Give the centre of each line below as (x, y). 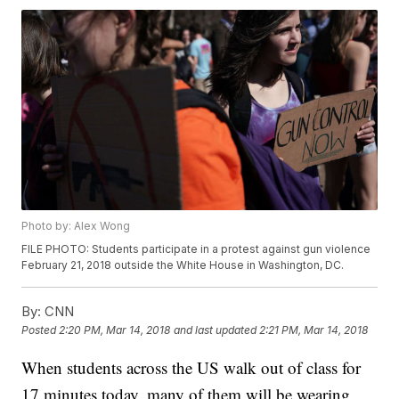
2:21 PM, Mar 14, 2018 (314, 330)
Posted (41, 330)
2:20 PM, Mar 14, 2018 (115, 330)
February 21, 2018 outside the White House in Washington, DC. (184, 265)
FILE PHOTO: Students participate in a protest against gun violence (196, 248)
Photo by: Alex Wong (76, 225)
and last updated (216, 330)
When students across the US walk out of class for (191, 367)
